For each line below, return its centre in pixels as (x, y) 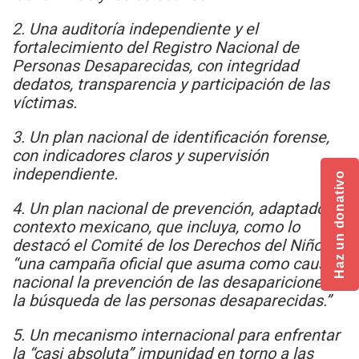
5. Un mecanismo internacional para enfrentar (176, 335)
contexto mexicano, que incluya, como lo (156, 227)
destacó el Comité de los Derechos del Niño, (169, 246)
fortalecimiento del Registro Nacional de (155, 48)
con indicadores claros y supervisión (140, 156)
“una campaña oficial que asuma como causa (173, 264)
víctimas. (44, 103)
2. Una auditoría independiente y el (135, 29)
